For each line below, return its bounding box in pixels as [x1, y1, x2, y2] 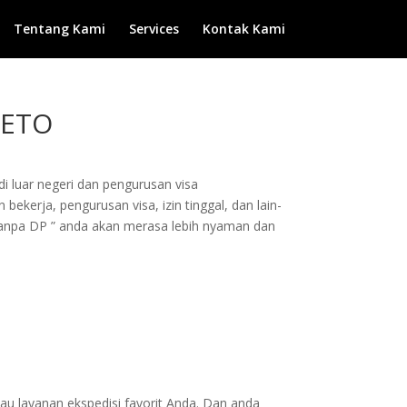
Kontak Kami [202, 20, 285, 37]
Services [128, 20, 179, 37]
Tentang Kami [13, 20, 105, 37]
